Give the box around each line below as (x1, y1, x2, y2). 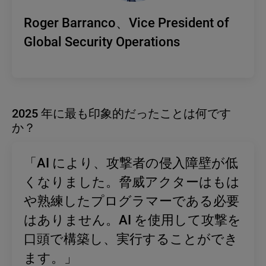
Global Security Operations (24, 34, 180, 50)
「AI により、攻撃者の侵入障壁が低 (24, 156, 238, 171)
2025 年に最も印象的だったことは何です (12, 106, 231, 121)
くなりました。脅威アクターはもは (24, 175, 240, 190)
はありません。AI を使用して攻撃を (24, 213, 241, 228)
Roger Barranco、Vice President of (24, 15, 229, 31)
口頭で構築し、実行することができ (24, 232, 238, 247)
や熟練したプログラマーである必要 (24, 194, 239, 209)
